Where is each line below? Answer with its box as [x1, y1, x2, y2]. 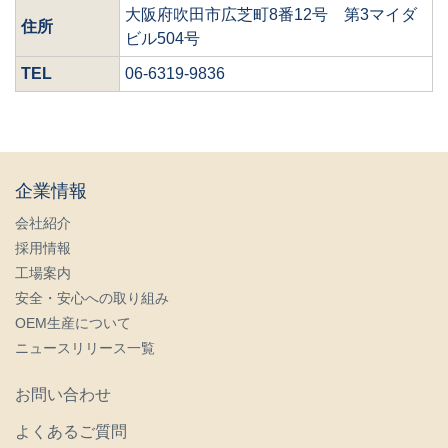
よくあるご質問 [15, 423, 127, 440]
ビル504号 [125, 30, 200, 47]
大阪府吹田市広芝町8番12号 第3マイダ [125, 6, 417, 23]
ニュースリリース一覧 [15, 340, 155, 356]
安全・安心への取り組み [15, 290, 169, 306]
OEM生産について [15, 315, 131, 331]
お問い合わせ [15, 386, 111, 403]
